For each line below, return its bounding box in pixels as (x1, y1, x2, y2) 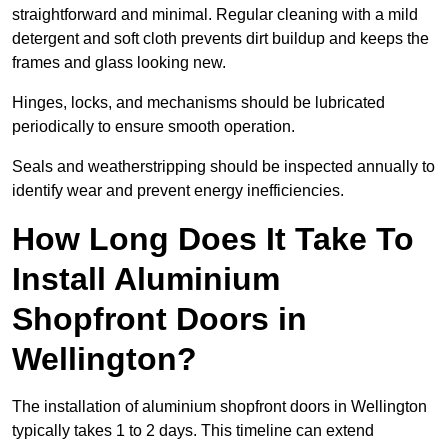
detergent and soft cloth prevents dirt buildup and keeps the (12, 30, 429, 48)
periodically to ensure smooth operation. (12, 118, 299, 136)
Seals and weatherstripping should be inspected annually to (12, 158, 435, 176)
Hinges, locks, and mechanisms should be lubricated (12, 94, 385, 112)
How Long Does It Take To (12, 221, 414, 258)
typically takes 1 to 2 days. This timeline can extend (12, 422, 374, 440)
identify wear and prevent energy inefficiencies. (12, 182, 344, 200)
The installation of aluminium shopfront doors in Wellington (12, 398, 427, 416)
